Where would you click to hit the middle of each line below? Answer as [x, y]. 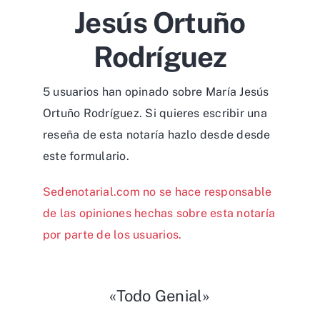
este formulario [85, 156]
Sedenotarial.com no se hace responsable [157, 192]
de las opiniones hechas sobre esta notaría [159, 214]
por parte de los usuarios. [112, 235]
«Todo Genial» [160, 296]
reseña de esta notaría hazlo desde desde [157, 135]
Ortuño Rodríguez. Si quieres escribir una [155, 114]
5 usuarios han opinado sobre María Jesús [156, 92]
